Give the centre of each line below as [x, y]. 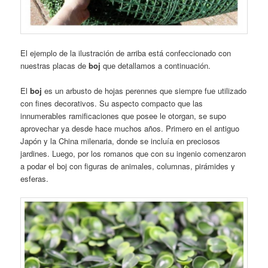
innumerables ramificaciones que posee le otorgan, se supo [124, 115]
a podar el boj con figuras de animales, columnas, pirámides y [128, 166]
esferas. [35, 178]
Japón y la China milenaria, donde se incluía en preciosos [121, 141]
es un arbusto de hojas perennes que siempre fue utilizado [144, 90]
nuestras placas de [55, 65]
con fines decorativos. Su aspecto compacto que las [112, 103]
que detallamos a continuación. [156, 65]
